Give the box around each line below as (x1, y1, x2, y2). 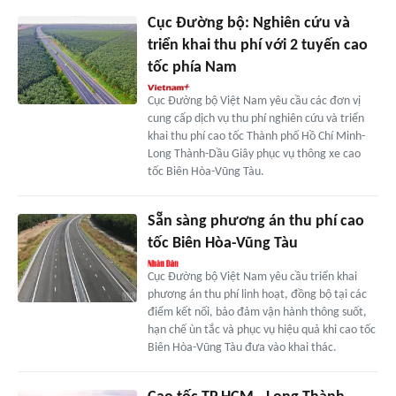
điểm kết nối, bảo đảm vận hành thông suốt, (147, 305, 367, 319)
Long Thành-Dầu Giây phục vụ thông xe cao (147, 147, 361, 161)
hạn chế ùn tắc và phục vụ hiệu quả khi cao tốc (147, 323, 376, 337)
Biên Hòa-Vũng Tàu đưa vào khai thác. (147, 340, 337, 354)
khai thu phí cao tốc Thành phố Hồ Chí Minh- (147, 129, 365, 143)
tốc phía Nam (147, 58, 237, 76)
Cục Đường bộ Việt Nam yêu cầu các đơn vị (147, 94, 361, 108)
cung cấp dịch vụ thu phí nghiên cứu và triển (147, 111, 364, 126)
